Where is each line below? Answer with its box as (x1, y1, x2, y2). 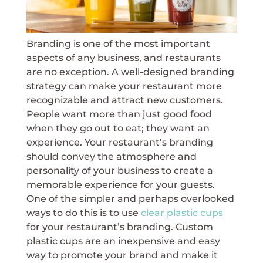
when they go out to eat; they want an (26, 122, 210, 134)
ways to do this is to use (26, 207, 141, 218)
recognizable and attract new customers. (26, 94, 223, 106)
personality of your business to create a (26, 164, 213, 176)
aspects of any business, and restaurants (26, 52, 221, 63)
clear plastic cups (140, 207, 223, 218)
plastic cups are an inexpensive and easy (26, 235, 220, 247)
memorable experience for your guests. (26, 178, 215, 190)
